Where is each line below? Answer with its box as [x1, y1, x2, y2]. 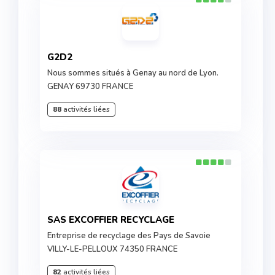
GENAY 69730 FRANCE [47, 81, 133, 92]
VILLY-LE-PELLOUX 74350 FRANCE [47, 244, 177, 255]
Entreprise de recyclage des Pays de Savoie [47, 230, 211, 241]
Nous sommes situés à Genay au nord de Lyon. [47, 68, 219, 79]
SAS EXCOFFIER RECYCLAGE [53, 214, 174, 226]
